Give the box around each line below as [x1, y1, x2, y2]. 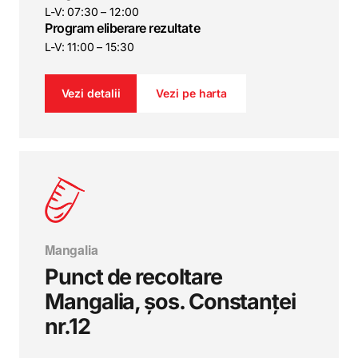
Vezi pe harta [156, 86, 228, 100]
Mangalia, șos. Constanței [45, 288, 296, 315]
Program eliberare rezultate [45, 20, 201, 36]
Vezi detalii [61, 86, 121, 100]
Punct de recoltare [45, 264, 222, 290]
